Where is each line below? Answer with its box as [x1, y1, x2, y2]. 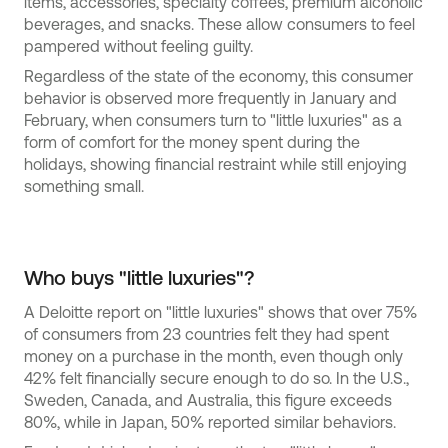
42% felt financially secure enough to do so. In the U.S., [24, 369, 409, 387]
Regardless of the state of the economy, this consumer [24, 67, 413, 85]
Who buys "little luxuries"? [24, 266, 254, 289]
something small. [24, 177, 144, 195]
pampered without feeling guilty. [24, 37, 253, 55]
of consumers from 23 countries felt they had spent [24, 325, 389, 343]
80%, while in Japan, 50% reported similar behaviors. [24, 413, 396, 431]
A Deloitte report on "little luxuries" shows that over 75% [24, 303, 417, 321]
